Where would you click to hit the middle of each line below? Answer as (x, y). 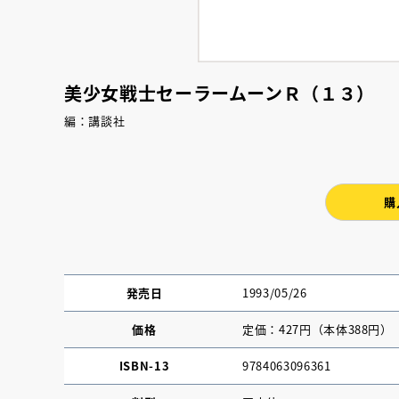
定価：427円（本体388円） (318, 329)
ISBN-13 (144, 365)
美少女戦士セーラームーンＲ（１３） (220, 93)
